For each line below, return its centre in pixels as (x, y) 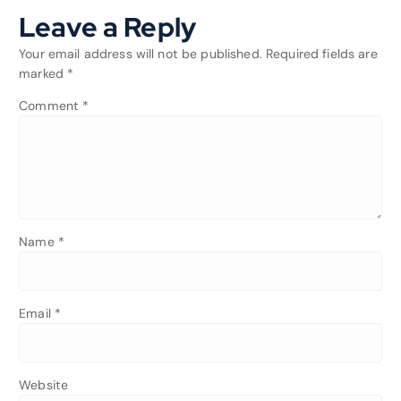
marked (43, 73)
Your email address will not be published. (141, 53)
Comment (51, 105)
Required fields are (322, 53)
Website (44, 385)
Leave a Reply (107, 27)
